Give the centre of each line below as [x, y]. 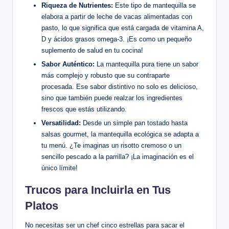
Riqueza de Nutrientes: [77, 5]
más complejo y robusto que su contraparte [106, 75]
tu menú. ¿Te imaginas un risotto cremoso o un [111, 145]
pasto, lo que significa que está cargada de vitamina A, [123, 28]
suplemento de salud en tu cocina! [92, 50]
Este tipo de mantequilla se [154, 5]
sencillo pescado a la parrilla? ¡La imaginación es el [118, 156]
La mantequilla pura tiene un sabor [146, 64]
